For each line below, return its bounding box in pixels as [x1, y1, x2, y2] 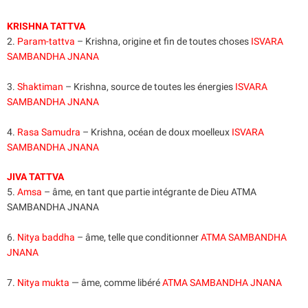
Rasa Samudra [17, 126, 80, 137]
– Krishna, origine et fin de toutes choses [75, 35, 249, 47]
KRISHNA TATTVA [7, 20, 85, 32]
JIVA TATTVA [7, 171, 64, 183]
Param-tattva [17, 35, 75, 47]
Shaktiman [17, 80, 63, 92]
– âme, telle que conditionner [75, 232, 201, 243]
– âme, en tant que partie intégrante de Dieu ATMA [42, 186, 256, 198]
